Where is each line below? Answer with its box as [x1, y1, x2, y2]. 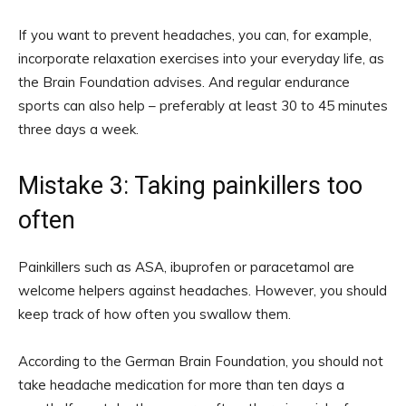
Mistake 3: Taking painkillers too [18, 170, 362, 200]
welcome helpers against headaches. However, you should [18, 281, 387, 299]
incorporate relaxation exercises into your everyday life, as [18, 49, 384, 67]
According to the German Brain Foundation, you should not [18, 352, 383, 370]
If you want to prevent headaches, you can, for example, [18, 25, 372, 43]
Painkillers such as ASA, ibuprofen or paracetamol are [18, 257, 354, 275]
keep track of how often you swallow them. [18, 304, 291, 323]
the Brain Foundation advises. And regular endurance [18, 72, 350, 91]
